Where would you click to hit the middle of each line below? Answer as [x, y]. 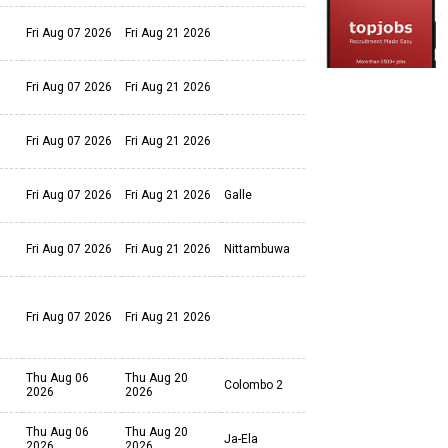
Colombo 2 [253, 385]
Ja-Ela [241, 439]
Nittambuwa [257, 249]
